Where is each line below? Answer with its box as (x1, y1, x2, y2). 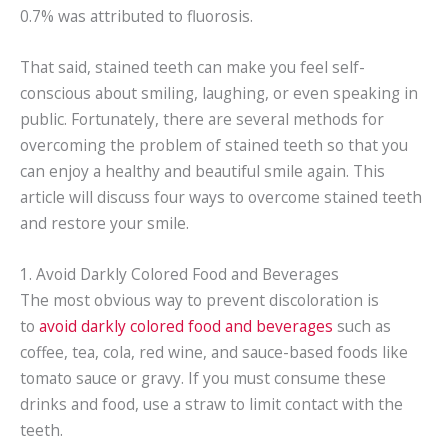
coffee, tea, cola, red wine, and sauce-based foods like (20, 340, 408, 363)
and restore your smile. (20, 211, 189, 234)
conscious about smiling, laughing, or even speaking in (20, 81, 418, 104)
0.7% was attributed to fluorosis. (20, 5, 253, 28)
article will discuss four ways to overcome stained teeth (20, 185, 422, 208)
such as (333, 314, 391, 337)
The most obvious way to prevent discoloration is (20, 288, 379, 311)
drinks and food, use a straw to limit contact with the (20, 392, 403, 415)
